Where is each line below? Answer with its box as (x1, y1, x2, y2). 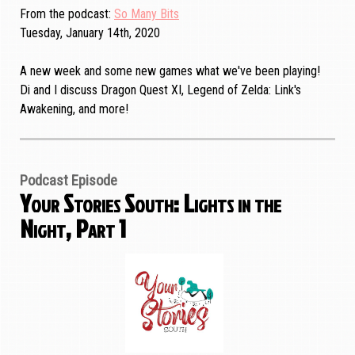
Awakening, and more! (20, 101, 128, 117)
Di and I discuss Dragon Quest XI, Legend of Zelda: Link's (20, 82, 301, 98)
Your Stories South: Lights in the (20, 185, 281, 221)
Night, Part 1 (20, 210, 126, 246)
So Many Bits (114, 6, 179, 22)
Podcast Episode (20, 172, 117, 190)
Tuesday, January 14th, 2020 (20, 25, 160, 41)
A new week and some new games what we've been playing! (20, 63, 320, 79)
